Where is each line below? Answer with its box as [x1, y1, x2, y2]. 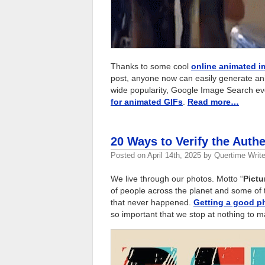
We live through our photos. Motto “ [111, 174, 243, 184]
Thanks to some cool [111, 61, 191, 71]
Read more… [188, 96, 239, 106]
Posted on [111, 151, 147, 160]
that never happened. [111, 198, 193, 208]
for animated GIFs [111, 96, 183, 106]
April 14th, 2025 [147, 151, 201, 160]
